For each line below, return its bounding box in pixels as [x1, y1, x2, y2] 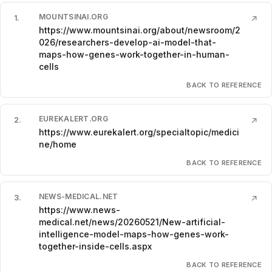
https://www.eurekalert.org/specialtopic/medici [38, 126, 239, 137]
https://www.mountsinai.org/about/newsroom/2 [38, 24, 240, 35]
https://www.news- [38, 204, 120, 215]
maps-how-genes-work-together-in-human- [38, 49, 229, 59]
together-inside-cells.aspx [38, 240, 152, 251]
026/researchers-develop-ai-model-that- [38, 36, 216, 47]
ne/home [38, 138, 76, 149]
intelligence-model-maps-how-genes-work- [38, 228, 229, 239]
